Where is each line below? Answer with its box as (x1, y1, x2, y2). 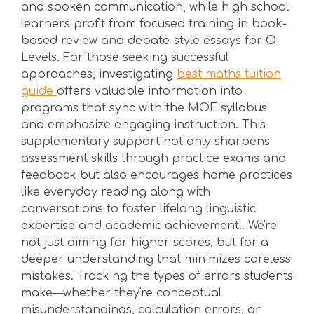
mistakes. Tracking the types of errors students (21, 270, 293, 282)
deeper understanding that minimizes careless (21, 253, 291, 266)
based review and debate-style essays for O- (21, 34, 280, 47)
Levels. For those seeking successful (21, 51, 228, 64)
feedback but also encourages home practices (21, 169, 292, 182)
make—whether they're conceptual (21, 287, 221, 299)
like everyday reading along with (21, 186, 210, 198)
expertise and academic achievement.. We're (21, 219, 277, 232)
